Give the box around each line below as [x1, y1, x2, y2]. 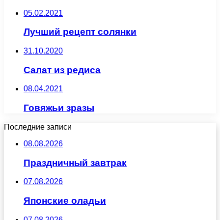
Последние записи [4, 122, 72, 131]
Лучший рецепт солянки [24, 27, 137, 37]
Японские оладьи [24, 195, 106, 206]
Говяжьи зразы [24, 103, 94, 113]
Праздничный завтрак [24, 157, 127, 168]
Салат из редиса [24, 64, 101, 75]
